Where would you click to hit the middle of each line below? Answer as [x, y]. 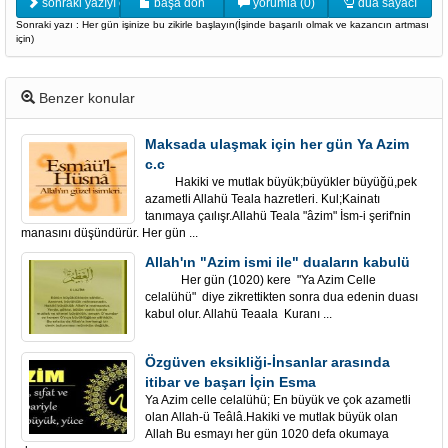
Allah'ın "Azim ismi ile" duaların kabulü [277, 262]
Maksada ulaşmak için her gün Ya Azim [277, 144]
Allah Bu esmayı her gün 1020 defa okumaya [267, 434]
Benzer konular [85, 98]
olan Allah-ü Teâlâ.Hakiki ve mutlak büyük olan [271, 417]
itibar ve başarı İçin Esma [230, 382]
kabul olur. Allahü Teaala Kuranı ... [238, 314]
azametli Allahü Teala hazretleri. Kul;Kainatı [262, 199]
